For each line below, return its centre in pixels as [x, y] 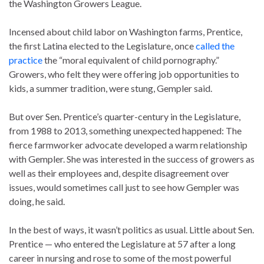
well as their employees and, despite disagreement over [119, 173]
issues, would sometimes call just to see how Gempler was [124, 187]
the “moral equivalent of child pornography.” [131, 60]
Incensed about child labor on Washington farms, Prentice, [126, 31]
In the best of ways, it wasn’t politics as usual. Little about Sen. [131, 229]
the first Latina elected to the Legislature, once [102, 45]
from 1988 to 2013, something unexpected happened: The [125, 130]
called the [215, 45]
